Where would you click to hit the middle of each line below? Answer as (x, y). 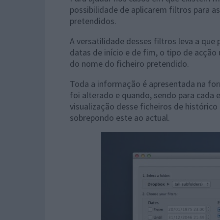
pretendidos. (93, 21)
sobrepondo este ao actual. (120, 118)
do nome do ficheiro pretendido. (129, 64)
